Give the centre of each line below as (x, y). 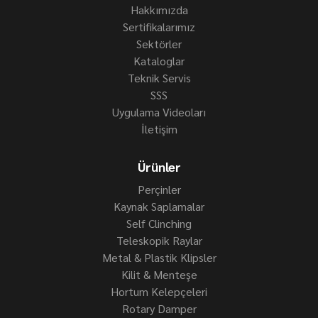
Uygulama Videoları (159, 112)
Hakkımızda (159, 10)
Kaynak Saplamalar (159, 206)
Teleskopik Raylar (159, 240)
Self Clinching (159, 223)
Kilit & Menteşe (159, 274)
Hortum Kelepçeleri (159, 291)
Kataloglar (159, 61)
